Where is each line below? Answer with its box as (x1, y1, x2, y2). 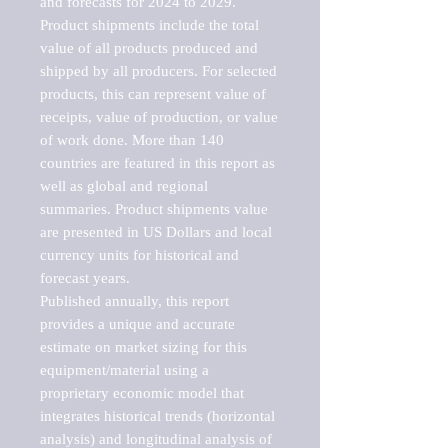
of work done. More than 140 (40, 131, 224, 148)
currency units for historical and (40, 246, 239, 263)
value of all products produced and (40, 39, 258, 56)
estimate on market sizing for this (40, 338, 247, 355)
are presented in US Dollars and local (40, 223, 272, 240)
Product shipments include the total (40, 16, 259, 33)
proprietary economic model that (40, 384, 244, 401)
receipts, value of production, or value (40, 108, 278, 125)
